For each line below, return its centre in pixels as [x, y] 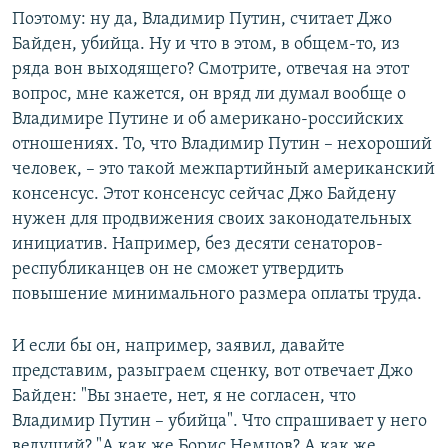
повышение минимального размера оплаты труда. [217, 294]
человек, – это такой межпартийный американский [223, 169]
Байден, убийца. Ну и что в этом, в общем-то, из [206, 44]
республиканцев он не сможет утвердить [178, 269]
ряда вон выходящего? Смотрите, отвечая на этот [210, 69]
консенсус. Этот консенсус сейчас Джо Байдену [204, 194]
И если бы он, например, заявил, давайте [178, 346]
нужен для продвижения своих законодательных [212, 219]
